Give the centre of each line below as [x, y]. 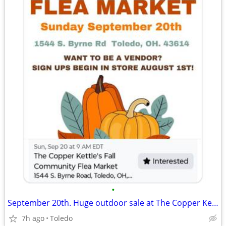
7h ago [33, 218]
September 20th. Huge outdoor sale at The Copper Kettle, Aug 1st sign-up [215, 203]
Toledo [61, 218]
